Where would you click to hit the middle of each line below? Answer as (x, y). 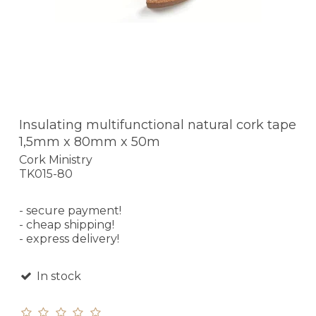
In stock (57, 276)
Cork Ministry (56, 160)
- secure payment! (70, 211)
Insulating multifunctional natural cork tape (158, 124)
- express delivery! (69, 239)
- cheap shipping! (67, 225)
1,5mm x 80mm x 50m (90, 141)
